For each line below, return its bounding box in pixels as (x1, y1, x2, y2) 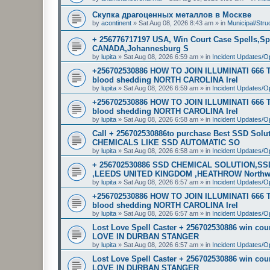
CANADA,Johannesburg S (92, 43, 189, 53)
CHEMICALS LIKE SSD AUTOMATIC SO (92, 137, 240, 147)
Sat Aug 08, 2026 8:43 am (139, 19, 213, 27)
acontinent (101, 19, 131, 27)
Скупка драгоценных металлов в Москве (92, 10, 251, 19)
